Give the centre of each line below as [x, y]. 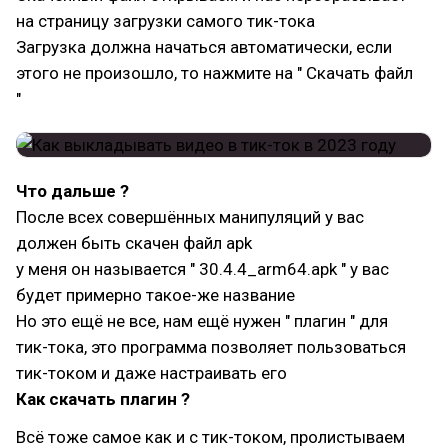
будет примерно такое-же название [155, 295]
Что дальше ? [72, 191]
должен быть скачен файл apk [134, 243]
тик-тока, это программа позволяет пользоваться [211, 347]
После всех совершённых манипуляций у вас [190, 217]
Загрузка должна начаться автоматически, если [204, 47]
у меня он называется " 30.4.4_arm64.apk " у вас [202, 269]
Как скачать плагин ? [103, 399]
